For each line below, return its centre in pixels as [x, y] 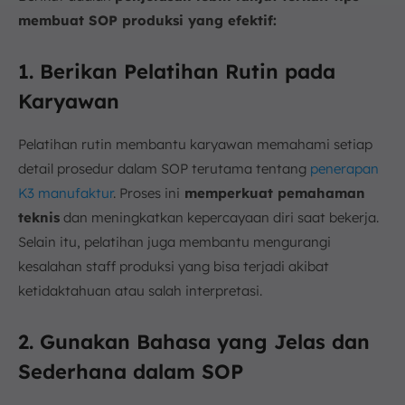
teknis [39, 217]
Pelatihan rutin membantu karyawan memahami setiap [195, 144]
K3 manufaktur [66, 193]
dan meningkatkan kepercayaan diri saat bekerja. [219, 217]
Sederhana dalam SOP [131, 371]
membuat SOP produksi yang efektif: [147, 20]
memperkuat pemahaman [273, 193]
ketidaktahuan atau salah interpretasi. [140, 290]
